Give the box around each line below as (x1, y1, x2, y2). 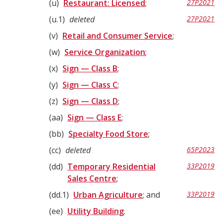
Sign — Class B (62, 63, 117, 74)
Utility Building (67, 206, 124, 217)
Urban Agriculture (73, 189, 143, 200)
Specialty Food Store (68, 128, 148, 139)
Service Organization (64, 47, 145, 57)
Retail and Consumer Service (62, 30, 172, 41)
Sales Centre (67, 173, 116, 184)
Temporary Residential (67, 161, 156, 172)
